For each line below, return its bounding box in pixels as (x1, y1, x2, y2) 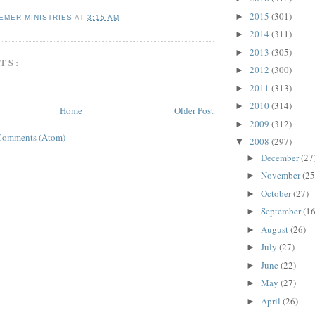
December (260, 150, 301, 164)
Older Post (174, 104, 214, 117)
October (260, 186, 293, 200)
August (260, 222, 290, 236)
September (260, 205, 303, 218)
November (260, 169, 302, 182)
